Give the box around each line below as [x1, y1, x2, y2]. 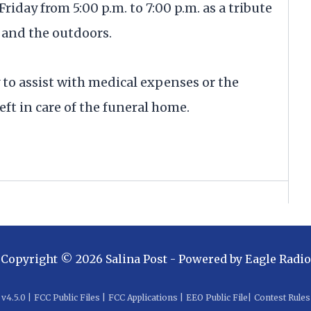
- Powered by [167, 252, 242, 267]
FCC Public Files [33, 292, 100, 303]
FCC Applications [108, 292, 178, 303]
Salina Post [105, 252, 167, 267]
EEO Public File [185, 292, 248, 303]
